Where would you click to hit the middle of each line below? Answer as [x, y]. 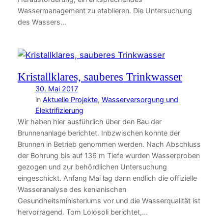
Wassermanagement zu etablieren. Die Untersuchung [105, 10]
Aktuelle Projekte [70, 100]
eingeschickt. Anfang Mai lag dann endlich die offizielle [107, 178]
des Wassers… [42, 22]
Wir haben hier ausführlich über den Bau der [89, 122]
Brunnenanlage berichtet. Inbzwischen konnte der [99, 133]
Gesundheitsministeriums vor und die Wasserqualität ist [109, 201]
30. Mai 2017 [56, 89]
